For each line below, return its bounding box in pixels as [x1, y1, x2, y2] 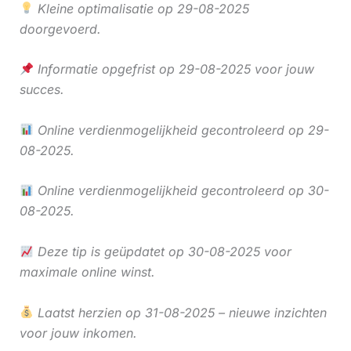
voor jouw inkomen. [19, 324, 137, 341]
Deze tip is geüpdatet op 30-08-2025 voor [33, 243, 291, 259]
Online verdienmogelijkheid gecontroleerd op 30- [33, 183, 329, 199]
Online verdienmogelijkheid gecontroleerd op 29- [33, 121, 329, 138]
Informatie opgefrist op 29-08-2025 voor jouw [33, 61, 314, 78]
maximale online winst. [19, 263, 155, 280]
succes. [19, 81, 64, 98]
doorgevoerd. [19, 20, 101, 37]
